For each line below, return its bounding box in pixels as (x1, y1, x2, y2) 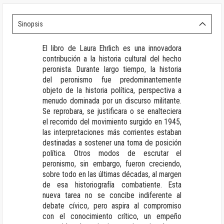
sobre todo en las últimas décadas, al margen (42, 169, 182, 179)
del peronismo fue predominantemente (42, 75, 182, 84)
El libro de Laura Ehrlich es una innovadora (42, 43, 182, 53)
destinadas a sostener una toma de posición (42, 138, 182, 147)
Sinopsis (18, 19, 43, 28)
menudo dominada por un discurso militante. (42, 96, 182, 105)
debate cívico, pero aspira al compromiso (42, 201, 182, 210)
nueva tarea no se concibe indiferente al (42, 190, 182, 200)
